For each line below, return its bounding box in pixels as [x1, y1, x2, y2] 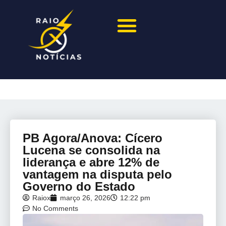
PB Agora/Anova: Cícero [23, 131, 162, 145]
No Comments [32, 204, 78, 212]
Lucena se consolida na [23, 143, 160, 157]
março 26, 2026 [60, 193, 110, 202]
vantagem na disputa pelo [23, 167, 172, 181]
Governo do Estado [23, 179, 135, 193]
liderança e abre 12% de [23, 155, 159, 169]
